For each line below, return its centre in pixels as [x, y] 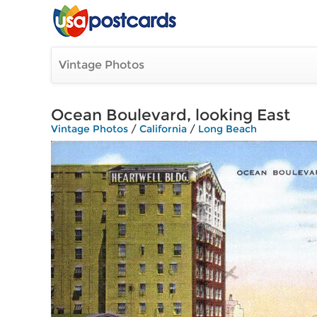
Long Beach [227, 129]
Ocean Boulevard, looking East [171, 115]
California [163, 129]
